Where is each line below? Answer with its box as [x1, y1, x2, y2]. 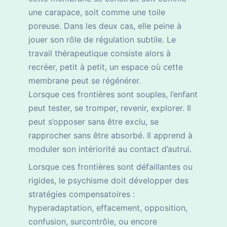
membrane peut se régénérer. [28, 75, 141, 86]
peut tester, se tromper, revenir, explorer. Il [28, 103, 191, 113]
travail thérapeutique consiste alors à [28, 48, 171, 59]
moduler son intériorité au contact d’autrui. [28, 144, 192, 155]
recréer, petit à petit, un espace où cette [28, 62, 183, 72]
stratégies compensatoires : [28, 189, 135, 200]
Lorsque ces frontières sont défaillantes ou [28, 162, 193, 172]
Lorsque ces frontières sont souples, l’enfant [28, 89, 198, 100]
